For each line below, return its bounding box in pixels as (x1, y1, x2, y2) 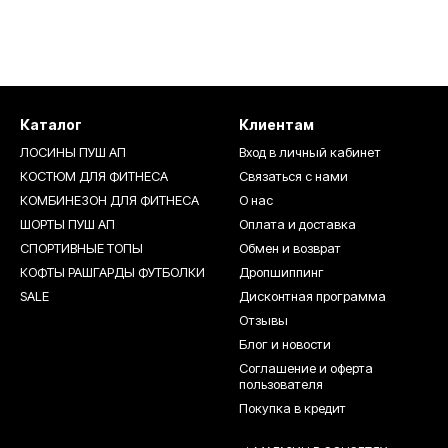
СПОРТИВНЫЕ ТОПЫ (20, 240, 143, 256)
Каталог (20, 116, 82, 133)
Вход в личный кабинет (239, 144, 381, 160)
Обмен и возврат (239, 240, 341, 256)
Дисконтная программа (239, 288, 386, 304)
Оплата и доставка (239, 216, 356, 232)
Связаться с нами (239, 168, 348, 184)
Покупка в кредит (239, 400, 346, 416)
